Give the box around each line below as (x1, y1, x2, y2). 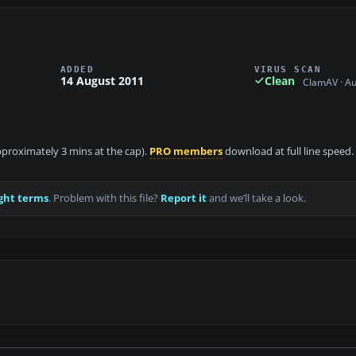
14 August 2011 (60, 72, 144, 88)
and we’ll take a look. (207, 192, 306, 206)
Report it (161, 192, 207, 206)
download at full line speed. (222, 145, 354, 159)
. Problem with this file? (48, 192, 161, 206)
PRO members (149, 145, 222, 159)
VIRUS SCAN (253, 64, 322, 74)
